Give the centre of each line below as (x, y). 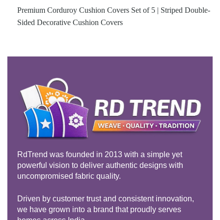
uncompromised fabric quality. (69, 176)
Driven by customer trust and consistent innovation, (106, 198)
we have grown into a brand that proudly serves (99, 209)
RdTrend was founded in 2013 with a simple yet (100, 154)
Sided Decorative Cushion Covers (70, 22)
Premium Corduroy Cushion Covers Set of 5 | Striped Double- (114, 10)
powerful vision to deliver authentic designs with (100, 165)
